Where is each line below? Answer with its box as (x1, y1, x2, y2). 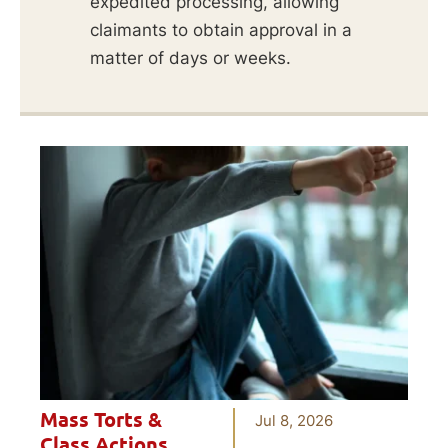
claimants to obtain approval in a (90, 19, 352, 40)
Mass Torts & (40, 408, 162, 433)
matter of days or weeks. (90, 47, 291, 68)
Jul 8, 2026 (255, 411, 334, 431)
